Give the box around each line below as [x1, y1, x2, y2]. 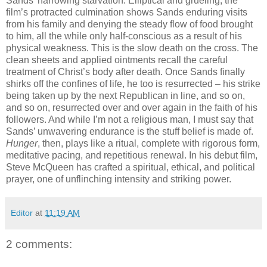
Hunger [6, 138, 38, 149]
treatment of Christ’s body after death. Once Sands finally [6, 67, 245, 77]
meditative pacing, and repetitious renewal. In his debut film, [6, 150, 257, 161]
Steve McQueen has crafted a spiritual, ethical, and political [6, 162, 255, 173]
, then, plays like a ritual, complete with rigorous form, [38, 138, 260, 149]
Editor [11, 208, 33, 218]
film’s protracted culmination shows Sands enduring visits [6, 7, 247, 18]
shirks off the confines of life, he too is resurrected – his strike [6, 79, 260, 89]
